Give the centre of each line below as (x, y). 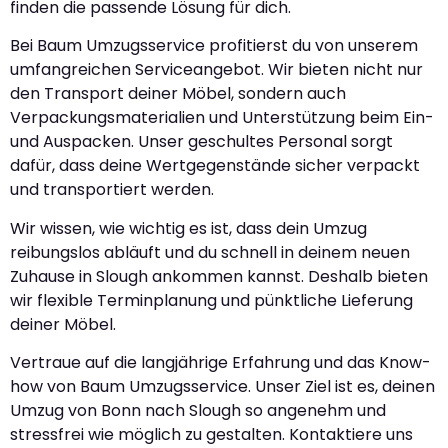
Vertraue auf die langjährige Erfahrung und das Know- (220, 363)
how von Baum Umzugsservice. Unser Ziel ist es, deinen (222, 387)
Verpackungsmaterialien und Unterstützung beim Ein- (222, 118)
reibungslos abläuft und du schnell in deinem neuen (210, 252)
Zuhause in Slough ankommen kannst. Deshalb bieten (219, 276)
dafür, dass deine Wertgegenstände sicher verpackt (215, 166)
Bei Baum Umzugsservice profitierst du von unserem (214, 46)
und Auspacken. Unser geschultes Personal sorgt (201, 142)
